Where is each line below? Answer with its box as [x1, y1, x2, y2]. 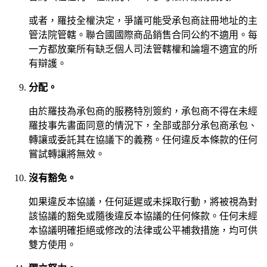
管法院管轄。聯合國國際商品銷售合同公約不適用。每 [29, 29, 257, 40]
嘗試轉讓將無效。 [29, 148, 105, 159]
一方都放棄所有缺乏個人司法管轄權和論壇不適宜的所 [29, 44, 257, 54]
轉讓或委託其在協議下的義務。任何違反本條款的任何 [29, 134, 257, 145]
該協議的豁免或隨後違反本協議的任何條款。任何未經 [29, 210, 257, 221]
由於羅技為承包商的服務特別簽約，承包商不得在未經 [29, 105, 257, 116]
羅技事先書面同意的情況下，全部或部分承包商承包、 [29, 120, 257, 131]
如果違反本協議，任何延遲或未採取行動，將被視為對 [29, 196, 257, 207]
